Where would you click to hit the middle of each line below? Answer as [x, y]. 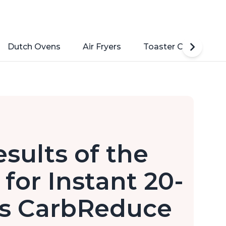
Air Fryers [102, 47]
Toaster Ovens [173, 47]
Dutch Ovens [34, 47]
